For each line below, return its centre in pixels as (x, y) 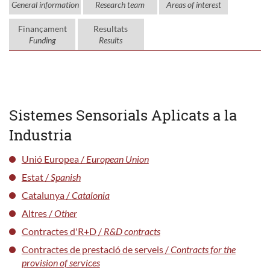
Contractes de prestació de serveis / (96, 249)
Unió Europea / (54, 159)
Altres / (38, 213)
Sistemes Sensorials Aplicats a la (123, 115)
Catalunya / (46, 195)
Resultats (111, 28)
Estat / (36, 177)
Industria (40, 135)
